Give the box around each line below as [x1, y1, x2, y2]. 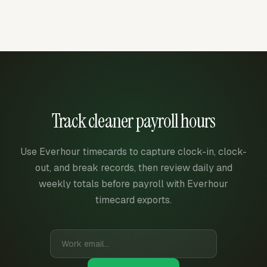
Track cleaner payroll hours [51, 108, 216, 133]
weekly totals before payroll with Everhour [39, 177, 228, 190]
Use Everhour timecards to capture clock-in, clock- [20, 145, 247, 158]
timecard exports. [95, 193, 172, 206]
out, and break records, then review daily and [35, 161, 232, 174]
